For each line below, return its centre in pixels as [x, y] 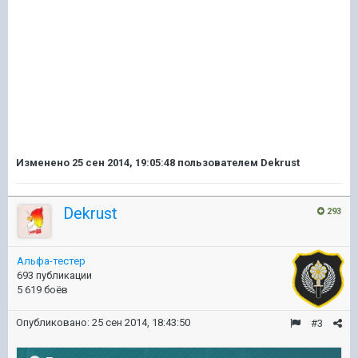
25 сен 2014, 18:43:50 [141, 322]
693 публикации [54, 275]
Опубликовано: [54, 322]
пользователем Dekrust [237, 163]
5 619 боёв [42, 290]
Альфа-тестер [51, 261]
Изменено [44, 163]
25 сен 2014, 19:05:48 [123, 163]
